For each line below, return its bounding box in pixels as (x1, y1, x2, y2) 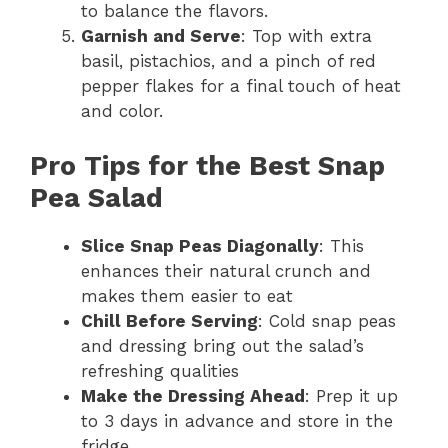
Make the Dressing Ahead (81, 385, 305, 406)
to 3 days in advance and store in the (81, 410, 393, 431)
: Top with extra (241, 26, 372, 46)
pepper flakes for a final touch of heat (81, 76, 401, 96)
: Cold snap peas (258, 310, 396, 331)
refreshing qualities (81, 360, 239, 381)
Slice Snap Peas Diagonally (81, 235, 319, 256)
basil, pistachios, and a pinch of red (81, 51, 376, 71)
